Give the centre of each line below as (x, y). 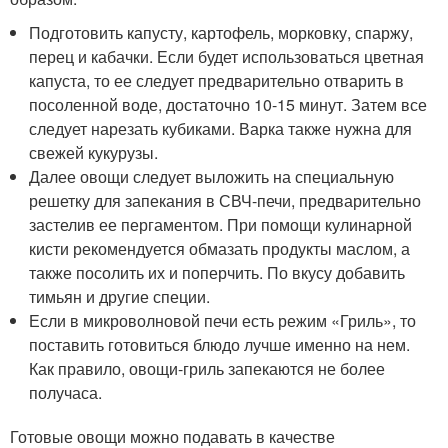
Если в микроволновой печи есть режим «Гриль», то (223, 320)
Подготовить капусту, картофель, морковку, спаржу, (221, 32)
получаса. (66, 392)
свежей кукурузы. (94, 152)
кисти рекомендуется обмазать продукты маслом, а (220, 248)
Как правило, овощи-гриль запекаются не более (207, 368)
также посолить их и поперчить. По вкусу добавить (217, 272)
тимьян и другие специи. (120, 296)
